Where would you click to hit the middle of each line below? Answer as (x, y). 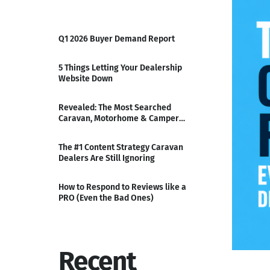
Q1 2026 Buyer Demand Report (117, 39)
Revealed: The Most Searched (115, 108)
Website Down (86, 79)
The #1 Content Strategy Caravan (121, 148)
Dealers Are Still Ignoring (107, 159)
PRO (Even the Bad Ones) (106, 198)
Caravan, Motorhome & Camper (119, 119)
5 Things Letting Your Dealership (120, 68)
